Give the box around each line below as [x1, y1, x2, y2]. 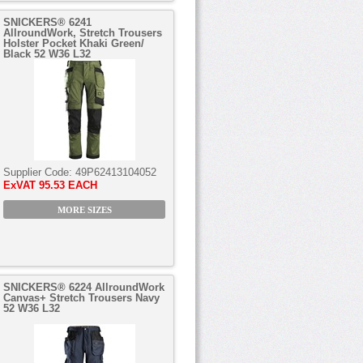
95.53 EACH [39, 179, 97, 191]
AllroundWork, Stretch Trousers [3, 27, 162, 39]
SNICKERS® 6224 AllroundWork [3, 281, 164, 293]
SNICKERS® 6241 [3, 16, 92, 28]
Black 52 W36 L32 [3, 48, 91, 60]
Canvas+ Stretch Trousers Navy [3, 292, 160, 304]
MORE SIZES [57, 206, 112, 215]
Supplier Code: [3, 166, 75, 178]
